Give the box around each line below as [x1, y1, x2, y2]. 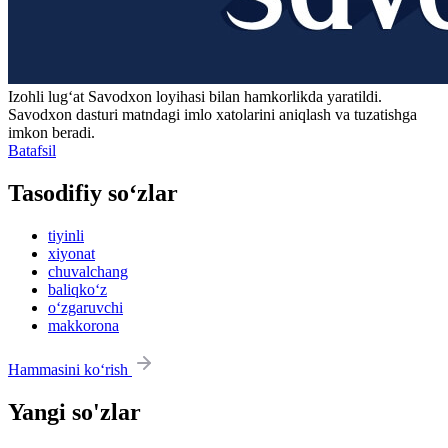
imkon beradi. [8, 124, 95, 142]
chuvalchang [48, 262, 128, 280]
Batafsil [8, 142, 56, 160]
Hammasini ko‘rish [8, 360, 132, 378]
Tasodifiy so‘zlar [8, 180, 178, 207]
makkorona [48, 316, 119, 334]
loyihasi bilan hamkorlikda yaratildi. [152, 88, 382, 106]
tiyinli [48, 226, 84, 244]
